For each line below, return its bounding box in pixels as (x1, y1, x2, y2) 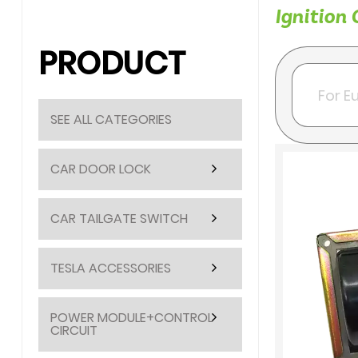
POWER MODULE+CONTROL (50, 308, 213, 327)
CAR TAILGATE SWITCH (50, 209, 188, 228)
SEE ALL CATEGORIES (50, 110, 172, 129)
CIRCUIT (50, 321, 97, 340)
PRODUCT (38, 42, 185, 86)
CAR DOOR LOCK (50, 160, 151, 178)
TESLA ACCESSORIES (50, 259, 171, 277)
